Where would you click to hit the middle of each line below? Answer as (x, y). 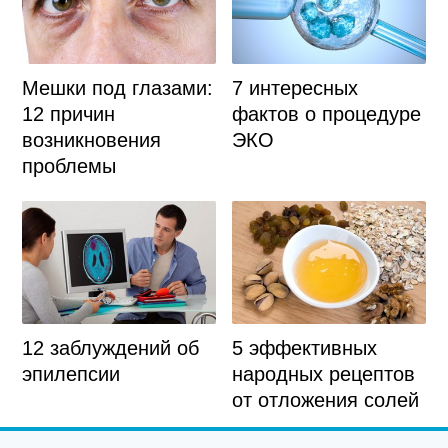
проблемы (68, 165)
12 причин (68, 113)
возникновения (91, 139)
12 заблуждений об (110, 348)
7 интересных (295, 87)
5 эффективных (305, 347)
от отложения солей (326, 399)
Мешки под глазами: (117, 87)
